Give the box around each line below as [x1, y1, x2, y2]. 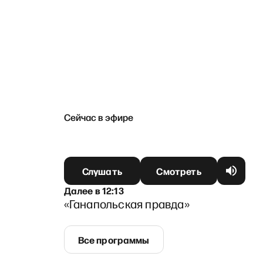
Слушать [82, 164, 122, 177]
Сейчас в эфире [63, 110, 133, 123]
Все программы [77, 232, 150, 246]
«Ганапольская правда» [63, 195, 190, 211]
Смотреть [156, 164, 201, 177]
